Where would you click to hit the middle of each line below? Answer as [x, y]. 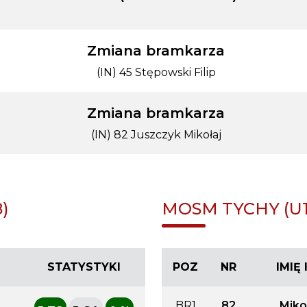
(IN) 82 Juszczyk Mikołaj [156, 135]
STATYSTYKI [84, 267]
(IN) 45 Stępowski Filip [156, 72]
